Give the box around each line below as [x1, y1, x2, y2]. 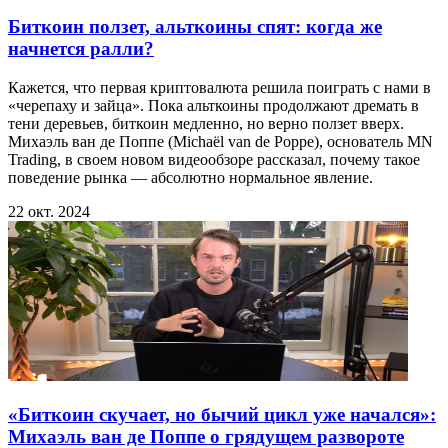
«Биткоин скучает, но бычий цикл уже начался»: [8, 403, 436, 425]
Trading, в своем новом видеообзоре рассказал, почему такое [8, 151, 420, 169]
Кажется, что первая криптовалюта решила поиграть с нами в [8, 79, 431, 97]
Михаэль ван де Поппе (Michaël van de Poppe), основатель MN [8, 133, 433, 151]
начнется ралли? [8, 38, 154, 60]
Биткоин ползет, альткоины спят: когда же [8, 16, 382, 38]
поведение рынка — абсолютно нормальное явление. [8, 169, 373, 187]
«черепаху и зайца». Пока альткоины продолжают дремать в [8, 97, 419, 115]
